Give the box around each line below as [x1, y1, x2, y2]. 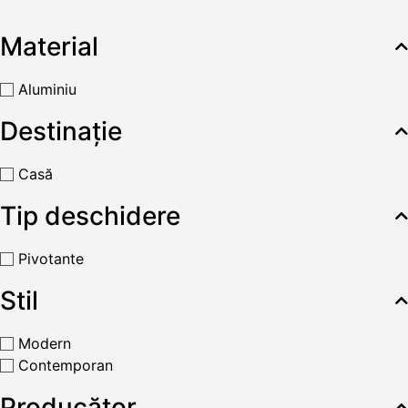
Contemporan [18, 356, 113, 375]
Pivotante [18, 250, 84, 269]
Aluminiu [18, 80, 76, 99]
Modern [18, 334, 71, 353]
